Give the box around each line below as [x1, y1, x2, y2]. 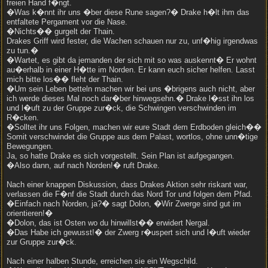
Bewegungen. [7, 142, 53, 151]
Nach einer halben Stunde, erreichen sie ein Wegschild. [7, 257, 198, 266]
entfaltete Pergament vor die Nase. [7, 17, 127, 26]
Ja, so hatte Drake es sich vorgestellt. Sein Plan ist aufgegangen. [7, 151, 234, 160]
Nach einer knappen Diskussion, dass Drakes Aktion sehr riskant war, [7, 180, 248, 189]
